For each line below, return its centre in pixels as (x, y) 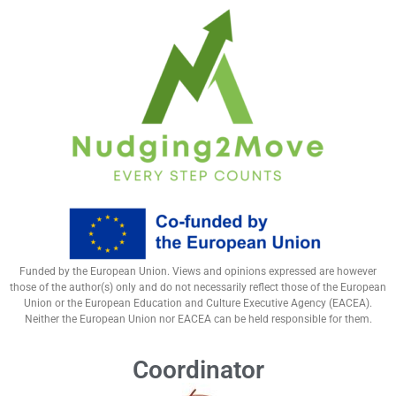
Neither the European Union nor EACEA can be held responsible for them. (198, 320)
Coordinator (198, 369)
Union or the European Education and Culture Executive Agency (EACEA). (198, 304)
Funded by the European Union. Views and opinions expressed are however (198, 272)
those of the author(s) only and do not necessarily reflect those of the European (198, 288)
